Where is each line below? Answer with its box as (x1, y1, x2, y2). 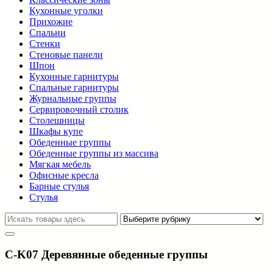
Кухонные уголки (29, 5, 103, 16)
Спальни (29, 27, 66, 38)
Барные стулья (29, 181, 89, 191)
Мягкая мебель (29, 159, 91, 169)
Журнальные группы (29, 93, 116, 104)
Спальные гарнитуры (29, 82, 119, 93)
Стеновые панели (29, 49, 103, 60)
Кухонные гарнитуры (29, 71, 119, 82)
